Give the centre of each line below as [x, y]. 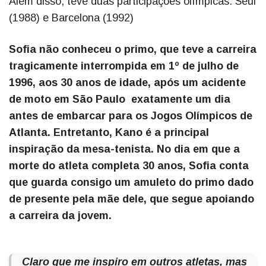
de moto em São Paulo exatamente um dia [120, 99]
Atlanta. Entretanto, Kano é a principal [109, 133]
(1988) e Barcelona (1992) [71, 18]
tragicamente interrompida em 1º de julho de [124, 66]
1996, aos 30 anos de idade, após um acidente [127, 83]
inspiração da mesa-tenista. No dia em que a [124, 149]
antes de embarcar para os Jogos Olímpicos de [131, 116]
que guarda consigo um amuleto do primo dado [131, 183]
